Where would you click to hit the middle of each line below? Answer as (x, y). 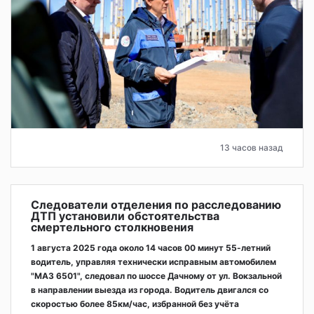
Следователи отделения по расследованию (156, 205)
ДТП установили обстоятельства (125, 216)
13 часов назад (252, 148)
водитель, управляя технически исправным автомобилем (153, 262)
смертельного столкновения (112, 227)
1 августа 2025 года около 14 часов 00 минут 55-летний (151, 248)
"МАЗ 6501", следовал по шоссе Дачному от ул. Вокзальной (156, 276)
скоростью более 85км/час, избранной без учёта (135, 304)
